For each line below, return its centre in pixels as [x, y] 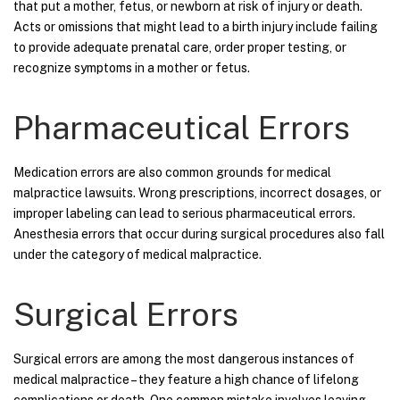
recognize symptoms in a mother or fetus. [132, 67]
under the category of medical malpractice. [137, 254]
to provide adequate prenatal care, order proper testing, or [180, 47]
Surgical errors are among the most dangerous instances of [184, 358]
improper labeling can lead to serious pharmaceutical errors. [184, 213]
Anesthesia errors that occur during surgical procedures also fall [199, 233]
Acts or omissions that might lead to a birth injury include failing [196, 26]
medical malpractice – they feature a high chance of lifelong [186, 379]
